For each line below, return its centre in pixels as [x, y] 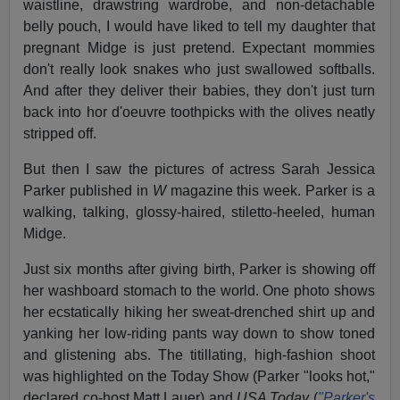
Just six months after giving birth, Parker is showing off [199, 270]
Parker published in [88, 191]
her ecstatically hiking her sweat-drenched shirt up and [199, 312]
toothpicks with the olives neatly [273, 112]
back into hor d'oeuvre [95, 112]
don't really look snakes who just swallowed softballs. [199, 70]
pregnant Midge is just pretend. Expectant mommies [199, 48]
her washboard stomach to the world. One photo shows [199, 291]
